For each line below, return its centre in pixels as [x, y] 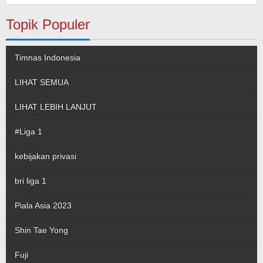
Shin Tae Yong [41, 230]
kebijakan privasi [45, 156]
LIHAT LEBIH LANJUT [56, 107]
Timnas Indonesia [48, 58]
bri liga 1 [31, 181]
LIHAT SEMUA [42, 82]
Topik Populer [48, 24]
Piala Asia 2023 [43, 205]
